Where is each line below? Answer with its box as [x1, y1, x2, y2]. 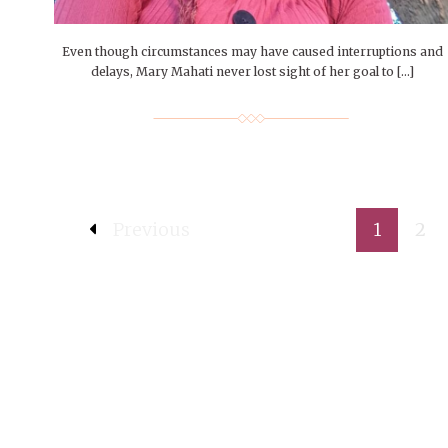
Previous [112, 218, 190, 242]
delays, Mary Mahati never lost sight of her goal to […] [90, 64, 414, 80]
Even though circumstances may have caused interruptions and [61, 44, 443, 60]
